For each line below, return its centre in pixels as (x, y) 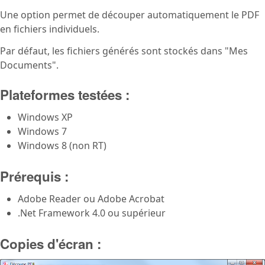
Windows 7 (42, 132)
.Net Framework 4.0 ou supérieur (92, 213)
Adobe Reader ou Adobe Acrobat (91, 199)
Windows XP (45, 117)
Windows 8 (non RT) (62, 146)
